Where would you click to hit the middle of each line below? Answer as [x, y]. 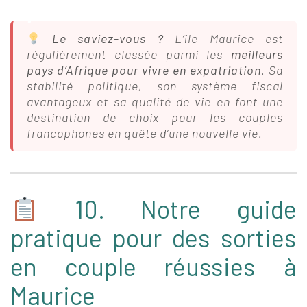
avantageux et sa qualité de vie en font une [155, 101]
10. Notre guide [168, 209]
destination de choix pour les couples [155, 117]
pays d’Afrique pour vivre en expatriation [144, 70]
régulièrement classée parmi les [129, 54]
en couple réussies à [153, 266]
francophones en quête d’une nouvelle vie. [145, 133]
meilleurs [257, 54]
